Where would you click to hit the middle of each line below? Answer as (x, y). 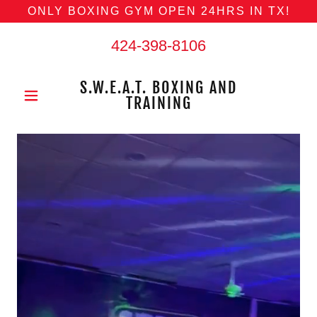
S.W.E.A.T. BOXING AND (158, 87)
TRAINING (158, 103)
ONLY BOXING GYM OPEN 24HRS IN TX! (158, 11)
